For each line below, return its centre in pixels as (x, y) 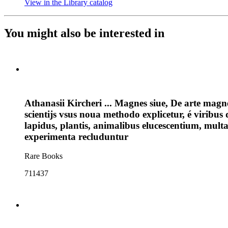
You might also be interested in (84, 33)
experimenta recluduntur (76, 136)
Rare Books (44, 156)
